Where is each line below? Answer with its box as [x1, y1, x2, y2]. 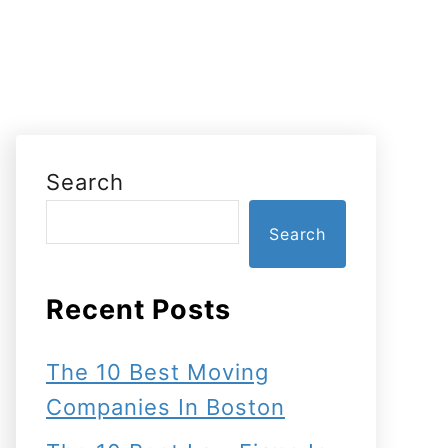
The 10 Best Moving [46, 359, 269, 385]
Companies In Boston [46, 394, 285, 420]
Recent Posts [46, 293, 231, 326]
